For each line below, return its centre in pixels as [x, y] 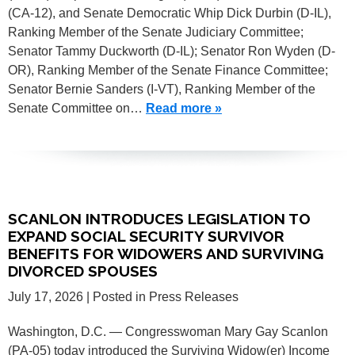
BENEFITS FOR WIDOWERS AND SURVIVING [166, 253]
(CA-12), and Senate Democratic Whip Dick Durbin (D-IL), [170, 13]
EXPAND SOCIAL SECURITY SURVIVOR [146, 236]
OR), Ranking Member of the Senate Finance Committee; [168, 70]
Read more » [184, 108]
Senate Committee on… [77, 108]
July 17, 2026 [46, 296]
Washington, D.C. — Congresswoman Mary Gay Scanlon [168, 331]
